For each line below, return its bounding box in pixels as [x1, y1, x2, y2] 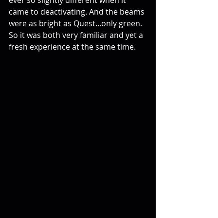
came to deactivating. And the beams [9, 6, 146, 18]
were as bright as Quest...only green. [9, 18, 144, 29]
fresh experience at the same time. [9, 41, 138, 53]
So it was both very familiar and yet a [9, 30, 145, 41]
